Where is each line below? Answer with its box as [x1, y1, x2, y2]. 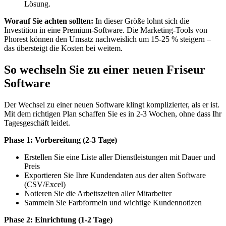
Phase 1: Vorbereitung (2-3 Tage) [4, 135, 117, 144]
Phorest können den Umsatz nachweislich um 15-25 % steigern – [4, 35, 211, 44]
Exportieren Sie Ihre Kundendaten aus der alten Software [24, 171, 206, 180]
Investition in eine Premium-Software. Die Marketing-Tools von [4, 26, 207, 35]
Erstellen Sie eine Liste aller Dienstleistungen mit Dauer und [24, 152, 215, 161]
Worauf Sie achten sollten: [4, 17, 93, 26]
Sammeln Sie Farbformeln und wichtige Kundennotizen [24, 198, 202, 207]
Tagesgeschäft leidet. [4, 118, 70, 127]
